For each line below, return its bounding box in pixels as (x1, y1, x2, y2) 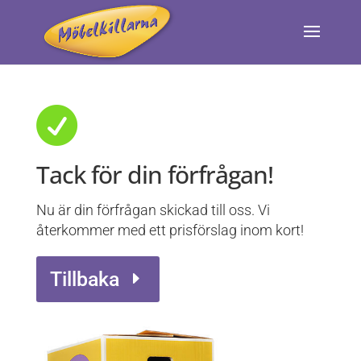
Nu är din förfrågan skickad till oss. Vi (35, 201, 270, 218)
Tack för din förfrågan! (35, 158, 273, 191)
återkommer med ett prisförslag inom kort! (35, 222, 304, 239)
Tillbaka (50, 267, 120, 291)
